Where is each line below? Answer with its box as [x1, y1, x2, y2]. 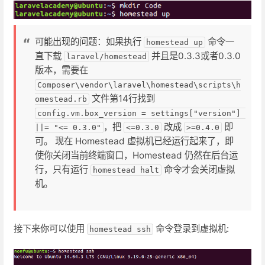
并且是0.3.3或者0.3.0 [149, 50, 241, 62]
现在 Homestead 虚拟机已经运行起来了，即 [55, 135, 234, 147]
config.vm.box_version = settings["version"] [37, 109, 241, 118]
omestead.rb [35, 95, 87, 104]
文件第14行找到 [89, 93, 155, 104]
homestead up [146, 38, 203, 47]
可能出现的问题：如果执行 [35, 36, 144, 47]
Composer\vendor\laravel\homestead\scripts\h [37, 80, 241, 89]
